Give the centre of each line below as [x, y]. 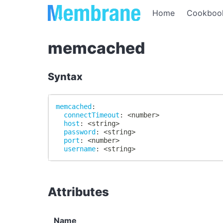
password [80, 132]
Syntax [65, 77]
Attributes [78, 192]
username [80, 149]
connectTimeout [92, 115]
